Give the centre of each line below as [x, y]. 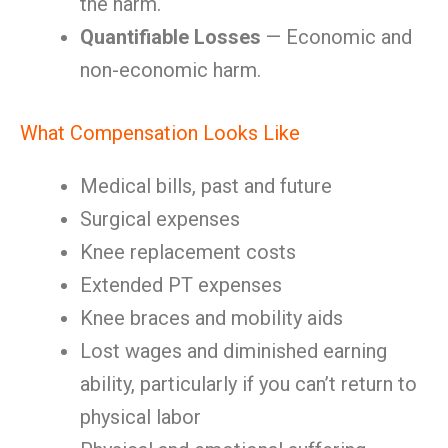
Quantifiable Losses [170, 37]
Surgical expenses [160, 219]
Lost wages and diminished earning [233, 351]
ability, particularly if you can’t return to [248, 384]
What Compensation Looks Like [160, 133]
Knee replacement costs [188, 252]
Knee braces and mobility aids [211, 318]
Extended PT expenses [181, 285]
